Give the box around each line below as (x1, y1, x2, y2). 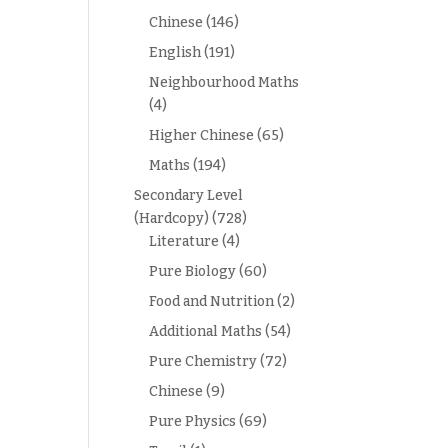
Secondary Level (134, 187, 244, 204)
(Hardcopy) (134, 210, 210, 227)
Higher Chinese (149, 127, 255, 144)
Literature (149, 233, 220, 250)
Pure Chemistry (149, 353, 258, 370)
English (149, 44, 202, 61)
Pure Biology (149, 263, 237, 280)
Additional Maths (149, 323, 263, 340)
